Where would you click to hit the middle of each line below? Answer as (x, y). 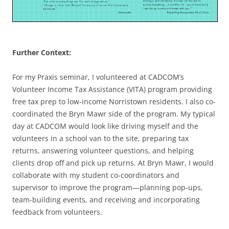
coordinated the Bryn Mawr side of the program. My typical (114, 113)
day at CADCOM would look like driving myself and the (105, 126)
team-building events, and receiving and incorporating (106, 199)
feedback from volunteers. (57, 212)
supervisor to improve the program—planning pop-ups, (108, 187)
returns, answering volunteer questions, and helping (103, 150)
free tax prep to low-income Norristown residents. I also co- (114, 101)
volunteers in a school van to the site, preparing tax (100, 138)
